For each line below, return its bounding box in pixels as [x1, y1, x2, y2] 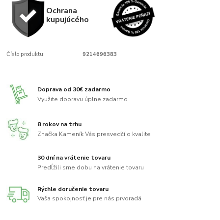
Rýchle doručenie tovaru [37, 185, 109, 193]
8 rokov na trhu [37, 120, 82, 129]
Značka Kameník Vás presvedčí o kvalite [37, 130, 151, 138]
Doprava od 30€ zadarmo [37, 85, 111, 93]
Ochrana [46, 5, 77, 17]
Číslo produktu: [6, 51, 45, 58]
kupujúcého [46, 14, 89, 26]
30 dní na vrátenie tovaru [37, 154, 111, 162]
